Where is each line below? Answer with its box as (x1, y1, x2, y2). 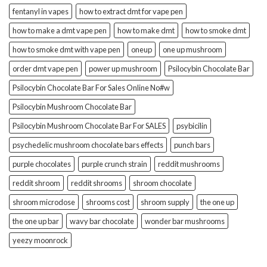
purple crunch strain (82, 159, 147, 169)
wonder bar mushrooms (145, 216, 225, 226)
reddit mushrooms (158, 159, 220, 169)
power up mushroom (89, 63, 157, 73)
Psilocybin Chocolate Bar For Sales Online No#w (13, 82, 170, 92)
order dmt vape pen (13, 63, 78, 73)
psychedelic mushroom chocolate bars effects (13, 139, 163, 150)
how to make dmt (117, 25, 175, 35)
